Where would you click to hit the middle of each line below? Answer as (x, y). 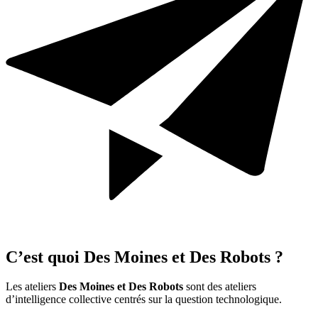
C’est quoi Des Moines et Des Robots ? (144, 257)
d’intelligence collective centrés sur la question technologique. (144, 300)
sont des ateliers (220, 287)
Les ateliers (32, 287)
